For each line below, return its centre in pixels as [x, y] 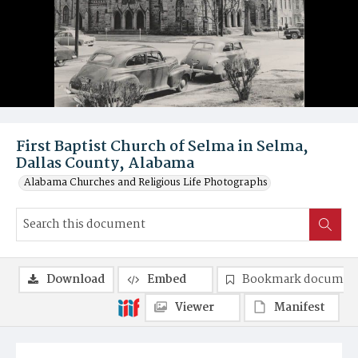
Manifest [300, 308]
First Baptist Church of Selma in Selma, [162, 147]
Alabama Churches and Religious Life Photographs [146, 183]
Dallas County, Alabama [105, 164]
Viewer [195, 308]
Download [76, 280]
